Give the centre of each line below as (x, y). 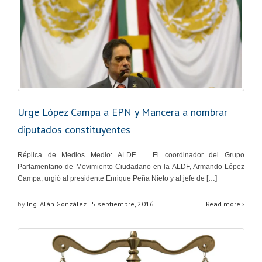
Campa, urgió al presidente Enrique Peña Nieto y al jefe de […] (117, 178)
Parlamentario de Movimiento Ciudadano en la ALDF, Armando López (131, 166)
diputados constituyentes (74, 129)
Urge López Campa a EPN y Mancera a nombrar (123, 112)
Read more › (225, 204)
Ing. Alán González (57, 204)
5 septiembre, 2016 (123, 204)
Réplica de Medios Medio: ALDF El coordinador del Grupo (131, 155)
